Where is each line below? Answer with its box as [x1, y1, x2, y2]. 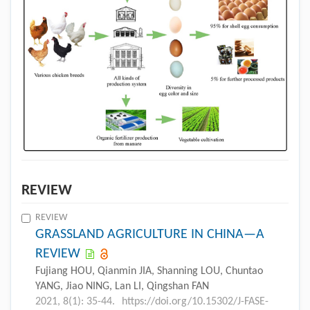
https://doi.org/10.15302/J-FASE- [122, 295, 268, 307]
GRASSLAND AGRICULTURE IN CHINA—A [35, 227, 264, 241]
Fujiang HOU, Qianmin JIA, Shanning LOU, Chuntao [35, 265, 263, 277]
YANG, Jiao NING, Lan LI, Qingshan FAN [35, 280, 209, 292]
